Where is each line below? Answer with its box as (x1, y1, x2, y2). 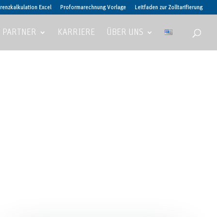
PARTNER (2, 28, 36, 37)
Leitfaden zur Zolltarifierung (135, 4, 202, 10)
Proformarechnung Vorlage (60, 4, 126, 10)
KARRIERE (58, 28, 95, 37)
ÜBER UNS (107, 28, 143, 37)
